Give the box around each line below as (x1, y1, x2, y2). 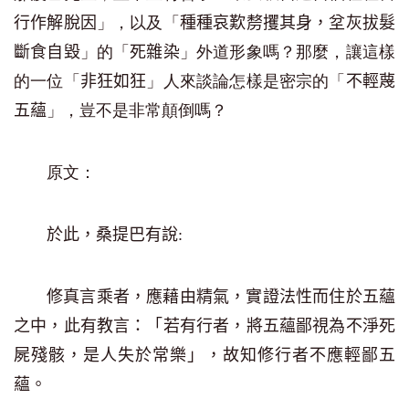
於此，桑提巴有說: (47, 225, 183, 244)
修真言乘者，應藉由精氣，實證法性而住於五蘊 (47, 288, 395, 306)
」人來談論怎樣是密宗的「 (146, 71, 346, 91)
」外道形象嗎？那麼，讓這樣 (179, 42, 396, 62)
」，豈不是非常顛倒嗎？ (47, 100, 227, 121)
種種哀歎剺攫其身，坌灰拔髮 (179, 14, 396, 32)
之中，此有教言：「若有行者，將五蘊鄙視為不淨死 (14, 317, 395, 335)
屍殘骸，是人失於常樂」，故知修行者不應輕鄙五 (14, 346, 395, 364)
